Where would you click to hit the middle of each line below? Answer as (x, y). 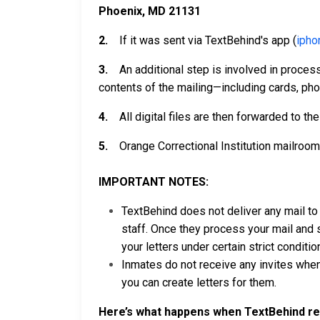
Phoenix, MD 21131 (150, 11)
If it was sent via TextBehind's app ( (204, 40)
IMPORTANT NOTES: (154, 182)
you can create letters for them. (200, 282)
